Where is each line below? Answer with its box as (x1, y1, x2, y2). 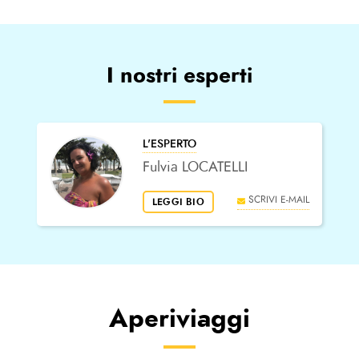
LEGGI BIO (152, 195, 204, 210)
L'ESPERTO (143, 136, 196, 152)
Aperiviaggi (109, 300, 250, 337)
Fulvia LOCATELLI (143, 156, 248, 178)
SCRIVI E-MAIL (248, 193, 309, 207)
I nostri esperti (107, 60, 252, 91)
